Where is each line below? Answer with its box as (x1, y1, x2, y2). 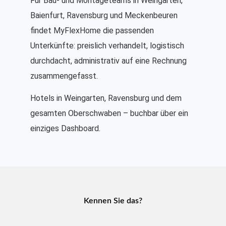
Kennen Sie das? (84, 197, 142, 205)
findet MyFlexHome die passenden (30, 26, 154, 36)
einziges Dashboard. (30, 124, 100, 134)
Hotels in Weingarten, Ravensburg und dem (30, 93, 182, 103)
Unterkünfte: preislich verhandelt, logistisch (30, 41, 184, 51)
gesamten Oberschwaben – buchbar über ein (30, 108, 188, 119)
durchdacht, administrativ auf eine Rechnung (30, 56, 187, 66)
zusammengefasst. (30, 71, 98, 81)
